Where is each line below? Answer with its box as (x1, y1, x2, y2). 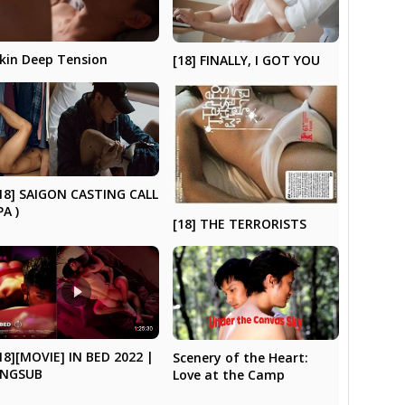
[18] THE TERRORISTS (172, 214, 306, 232)
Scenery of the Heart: (172, 348, 308, 366)
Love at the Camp (172, 365, 285, 383)
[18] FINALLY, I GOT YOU (172, 51, 320, 69)
